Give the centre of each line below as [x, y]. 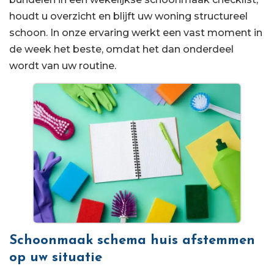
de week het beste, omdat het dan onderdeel [121, 49]
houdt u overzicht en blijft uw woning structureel [128, 16]
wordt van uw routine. [63, 65]
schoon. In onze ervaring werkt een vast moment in [136, 32]
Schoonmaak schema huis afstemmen [132, 240]
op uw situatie [56, 257]
